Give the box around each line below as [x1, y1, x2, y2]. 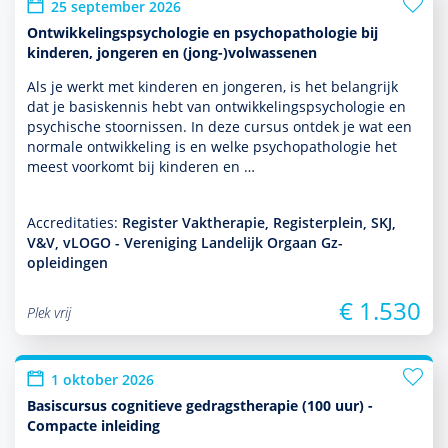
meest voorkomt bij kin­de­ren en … [27, 157, 255, 176]
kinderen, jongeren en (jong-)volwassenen [27, 43, 317, 62]
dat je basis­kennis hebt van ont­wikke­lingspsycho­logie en [27, 97, 406, 116]
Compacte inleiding [27, 416, 160, 435]
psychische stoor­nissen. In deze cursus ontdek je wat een [27, 117, 412, 136]
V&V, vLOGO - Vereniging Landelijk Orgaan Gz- [27, 233, 343, 252]
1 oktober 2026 [51, 370, 154, 389]
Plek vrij [27, 303, 71, 322]
